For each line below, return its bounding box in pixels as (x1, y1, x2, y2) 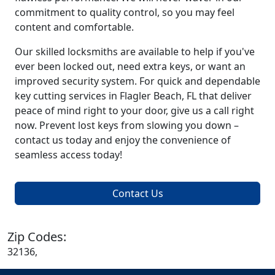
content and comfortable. (15, 20, 134, 34)
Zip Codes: (7, 228, 66, 245)
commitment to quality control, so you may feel (15, 5, 234, 19)
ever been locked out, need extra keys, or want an (15, 59, 246, 73)
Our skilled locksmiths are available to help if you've (15, 44, 255, 58)
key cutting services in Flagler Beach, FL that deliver (15, 88, 252, 103)
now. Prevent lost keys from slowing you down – (15, 118, 239, 132)
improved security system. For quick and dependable (15, 74, 260, 88)
